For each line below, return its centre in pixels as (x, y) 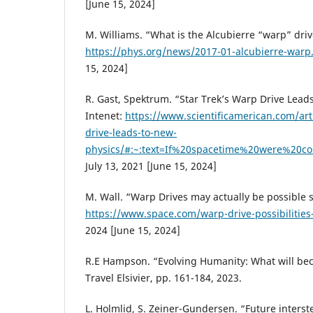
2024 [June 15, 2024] (133, 231)
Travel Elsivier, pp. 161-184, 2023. (163, 278)
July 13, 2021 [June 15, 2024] (151, 166)
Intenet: (105, 116)
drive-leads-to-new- (131, 133)
